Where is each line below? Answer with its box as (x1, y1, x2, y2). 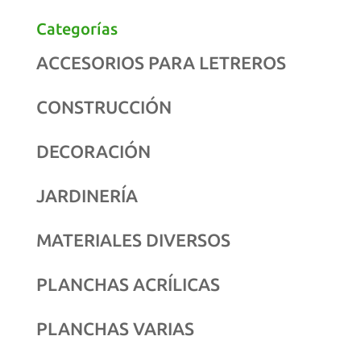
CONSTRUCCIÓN (35, 96, 172, 117)
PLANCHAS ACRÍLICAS (35, 273, 220, 294)
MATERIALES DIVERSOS (35, 229, 230, 250)
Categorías (35, 19, 118, 38)
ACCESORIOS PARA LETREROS (35, 52, 286, 73)
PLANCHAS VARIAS (35, 317, 194, 338)
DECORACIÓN (35, 140, 151, 161)
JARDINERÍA (35, 185, 138, 205)
